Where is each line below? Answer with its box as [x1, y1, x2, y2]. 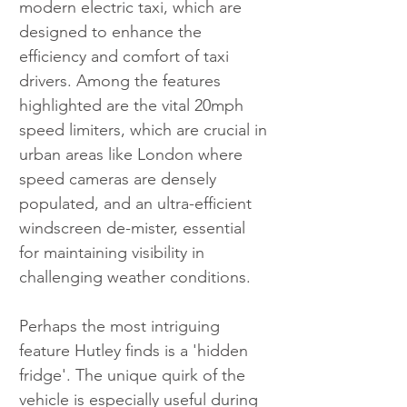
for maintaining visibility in [19, 243, 209, 263]
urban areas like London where [19, 144, 247, 165]
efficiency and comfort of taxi [19, 46, 233, 67]
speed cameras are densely [19, 169, 221, 190]
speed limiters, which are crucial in [19, 120, 272, 141]
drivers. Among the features [19, 71, 225, 92]
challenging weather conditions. [19, 267, 251, 288]
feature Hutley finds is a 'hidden [19, 341, 253, 362]
